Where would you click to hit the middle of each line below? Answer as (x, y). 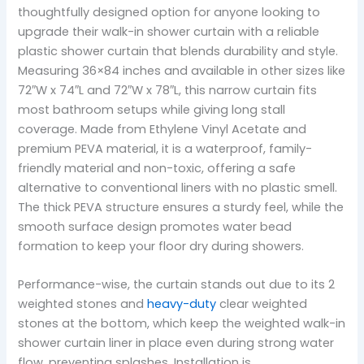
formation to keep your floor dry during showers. (161, 247)
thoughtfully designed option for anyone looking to (169, 13)
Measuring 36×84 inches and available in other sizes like (182, 71)
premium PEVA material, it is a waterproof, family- (165, 149)
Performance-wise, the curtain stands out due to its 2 (177, 285)
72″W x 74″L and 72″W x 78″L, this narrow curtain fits (168, 91)
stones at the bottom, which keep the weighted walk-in (182, 324)
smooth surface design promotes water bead (155, 227)
